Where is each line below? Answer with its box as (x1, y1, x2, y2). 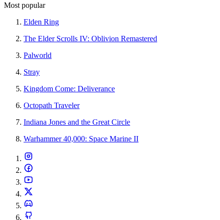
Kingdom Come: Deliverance (24, 84, 115, 93)
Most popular (4, 1, 45, 10)
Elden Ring (24, 18, 59, 27)
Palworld (24, 51, 52, 60)
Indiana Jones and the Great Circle (24, 118, 130, 127)
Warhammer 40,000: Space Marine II (24, 135, 138, 143)
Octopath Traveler (24, 101, 80, 110)
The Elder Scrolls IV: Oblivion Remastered (24, 34, 157, 43)
